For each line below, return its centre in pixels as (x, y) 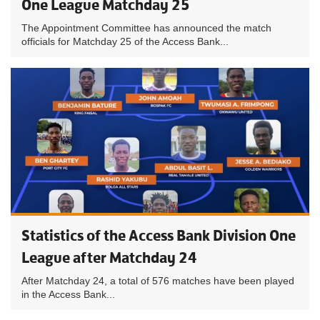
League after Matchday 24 (109, 257)
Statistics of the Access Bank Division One (159, 235)
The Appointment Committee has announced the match (146, 28)
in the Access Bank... (68, 294)
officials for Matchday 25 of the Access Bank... (125, 41)
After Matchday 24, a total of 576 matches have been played (158, 281)
